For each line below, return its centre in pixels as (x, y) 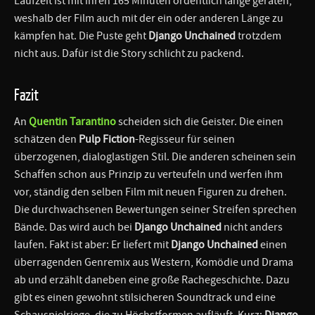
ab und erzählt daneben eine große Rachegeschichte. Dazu (152, 279)
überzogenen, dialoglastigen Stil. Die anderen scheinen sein (155, 156)
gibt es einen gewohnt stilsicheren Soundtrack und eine (145, 297)
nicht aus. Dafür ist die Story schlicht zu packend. (129, 53)
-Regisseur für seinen (185, 139)
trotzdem (258, 36)
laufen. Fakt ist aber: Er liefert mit (92, 244)
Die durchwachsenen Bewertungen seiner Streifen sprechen (155, 209)
